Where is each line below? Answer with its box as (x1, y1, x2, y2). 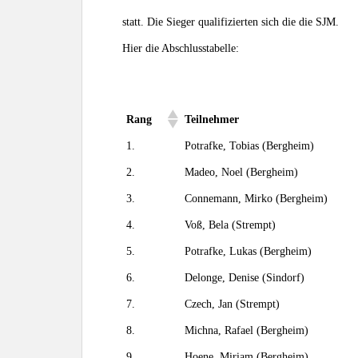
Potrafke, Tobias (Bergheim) (185, 140, 314, 152)
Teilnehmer (185, 113, 239, 125)
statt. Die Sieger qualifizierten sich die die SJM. (122, 16, 339, 28)
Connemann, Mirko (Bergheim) (185, 193, 328, 205)
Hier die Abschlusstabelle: (122, 42, 239, 54)
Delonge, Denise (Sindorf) (185, 272, 304, 284)
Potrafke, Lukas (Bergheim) (185, 245, 312, 257)
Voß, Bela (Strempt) (185, 219, 276, 231)
